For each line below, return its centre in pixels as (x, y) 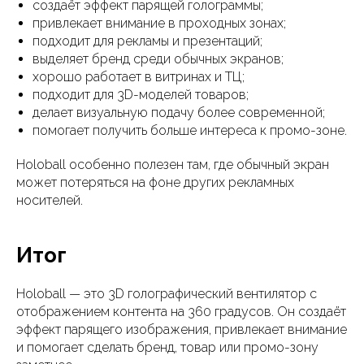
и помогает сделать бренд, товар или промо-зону (167, 347)
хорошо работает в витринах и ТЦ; (139, 76)
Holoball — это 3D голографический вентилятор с (167, 293)
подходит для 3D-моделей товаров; (141, 94)
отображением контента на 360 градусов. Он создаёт (181, 311)
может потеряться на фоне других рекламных (155, 182)
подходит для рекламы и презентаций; (147, 41)
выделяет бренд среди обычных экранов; (158, 58)
